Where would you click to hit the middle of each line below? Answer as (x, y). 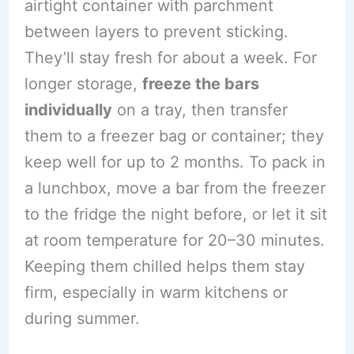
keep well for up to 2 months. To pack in (175, 162)
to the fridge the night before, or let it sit (175, 214)
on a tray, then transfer (200, 109)
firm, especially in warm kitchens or (156, 292)
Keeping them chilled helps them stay (164, 266)
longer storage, (83, 83)
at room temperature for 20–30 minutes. (174, 240)
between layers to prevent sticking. (156, 31)
